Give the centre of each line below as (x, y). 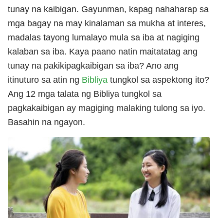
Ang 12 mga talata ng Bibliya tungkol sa (85, 94)
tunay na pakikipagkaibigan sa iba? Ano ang (93, 65)
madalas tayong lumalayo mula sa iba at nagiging (104, 37)
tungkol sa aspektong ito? (158, 80)
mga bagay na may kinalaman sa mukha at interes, (107, 23)
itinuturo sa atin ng (45, 80)
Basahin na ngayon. (46, 122)
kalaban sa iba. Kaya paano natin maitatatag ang (103, 51)
